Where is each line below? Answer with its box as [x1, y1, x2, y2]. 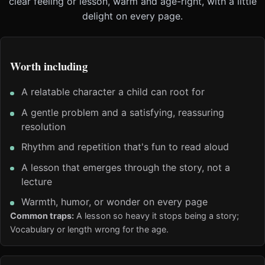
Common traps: [10, 210, 74, 221]
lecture [21, 175, 53, 188]
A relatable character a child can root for [21, 86, 205, 98]
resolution [21, 120, 66, 132]
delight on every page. [82, 10, 183, 22]
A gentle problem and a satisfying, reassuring [21, 106, 225, 118]
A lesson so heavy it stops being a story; [74, 210, 239, 221]
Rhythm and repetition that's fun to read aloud [21, 141, 230, 153]
